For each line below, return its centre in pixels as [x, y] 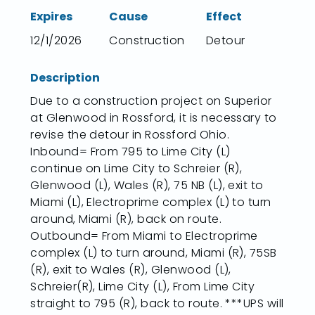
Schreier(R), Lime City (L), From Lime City [143, 287]
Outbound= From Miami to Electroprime [144, 236]
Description [65, 77]
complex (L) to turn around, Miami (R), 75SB [154, 253]
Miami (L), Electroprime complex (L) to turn [151, 202]
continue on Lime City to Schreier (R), [136, 169]
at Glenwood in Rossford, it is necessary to [154, 118]
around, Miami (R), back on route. [126, 219]
